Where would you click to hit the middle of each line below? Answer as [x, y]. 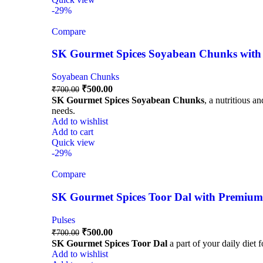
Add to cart [73, 132]
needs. [63, 111]
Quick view [73, 143]
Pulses [63, 220]
